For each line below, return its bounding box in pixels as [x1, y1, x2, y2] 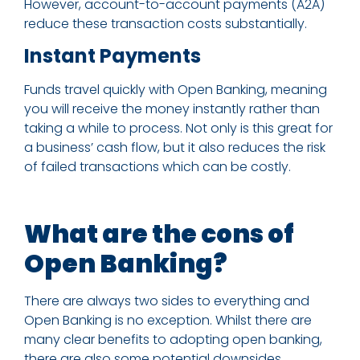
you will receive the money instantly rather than [24, 100, 320, 119]
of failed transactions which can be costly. [24, 157, 291, 177]
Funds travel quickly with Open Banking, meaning [24, 80, 327, 100]
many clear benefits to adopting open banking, [24, 330, 322, 350]
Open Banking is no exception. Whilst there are [24, 311, 312, 330]
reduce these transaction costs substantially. [24, 14, 310, 34]
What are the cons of [24, 216, 294, 252]
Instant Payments [24, 43, 201, 70]
